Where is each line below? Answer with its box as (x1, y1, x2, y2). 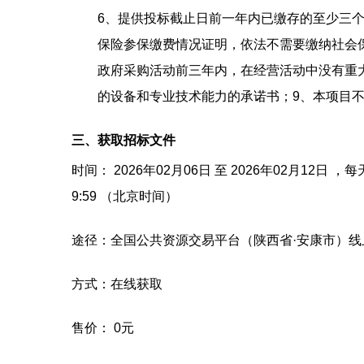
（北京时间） (100, 188, 178, 203)
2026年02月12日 (227, 162, 331, 177)
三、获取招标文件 (71, 132, 175, 147)
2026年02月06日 (110, 162, 214, 177)
